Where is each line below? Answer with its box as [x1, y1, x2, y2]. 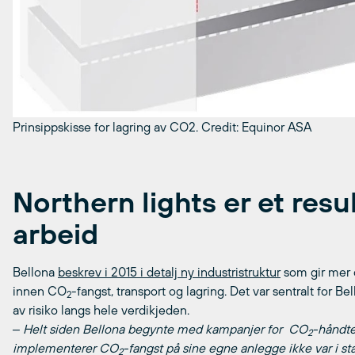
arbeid [13, 217, 98, 251]
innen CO [13, 284, 67, 299]
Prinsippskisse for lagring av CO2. [13, 120, 201, 135]
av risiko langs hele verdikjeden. [13, 303, 189, 318]
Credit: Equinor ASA [201, 120, 311, 135]
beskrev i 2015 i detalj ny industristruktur [58, 265, 281, 280]
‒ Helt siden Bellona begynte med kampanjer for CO [13, 322, 307, 337]
